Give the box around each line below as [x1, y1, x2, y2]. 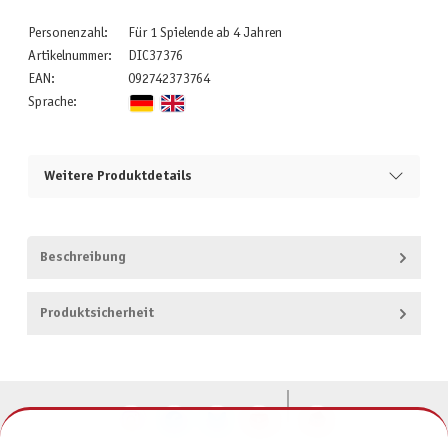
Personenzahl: [27, 26, 108, 40]
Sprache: [27, 95, 77, 109]
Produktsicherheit [39, 307, 154, 321]
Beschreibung [39, 251, 126, 265]
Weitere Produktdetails [43, 169, 192, 183]
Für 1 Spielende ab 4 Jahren [127, 26, 282, 40]
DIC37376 [127, 49, 183, 63]
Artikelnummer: [27, 49, 112, 63]
